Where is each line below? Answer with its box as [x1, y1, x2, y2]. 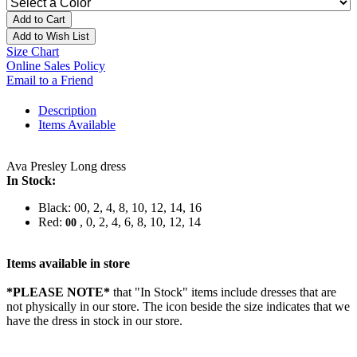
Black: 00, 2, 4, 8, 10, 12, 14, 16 [38, 201, 202, 215]
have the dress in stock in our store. [6, 314, 182, 328]
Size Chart [6, 45, 59, 59]
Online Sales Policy [6, 59, 105, 73]
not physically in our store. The [6, 300, 166, 314]
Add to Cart [13, 14, 65, 26]
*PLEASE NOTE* [6, 285, 110, 300]
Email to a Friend [6, 73, 93, 88]
